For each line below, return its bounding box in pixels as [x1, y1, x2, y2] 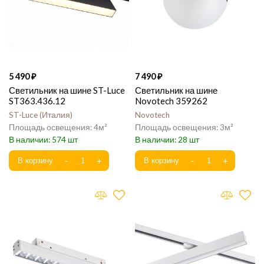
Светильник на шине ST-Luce [9, 85, 125, 95]
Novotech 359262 [135, 95, 207, 106]
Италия [42, 110, 70, 120]
